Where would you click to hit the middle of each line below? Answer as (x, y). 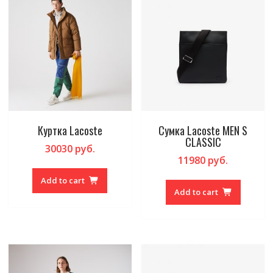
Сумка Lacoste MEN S (203, 131)
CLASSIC (203, 142)
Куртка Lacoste (70, 131)
